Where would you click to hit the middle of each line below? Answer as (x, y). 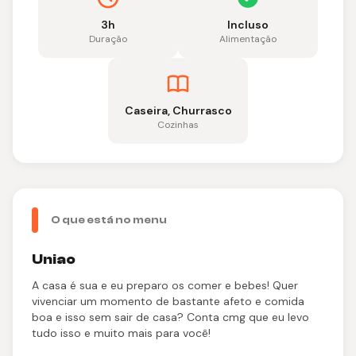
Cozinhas (178, 125)
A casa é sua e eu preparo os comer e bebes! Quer (165, 285)
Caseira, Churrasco (178, 110)
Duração (108, 39)
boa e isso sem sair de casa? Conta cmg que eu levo (170, 317)
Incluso (248, 25)
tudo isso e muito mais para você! (121, 333)
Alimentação (248, 39)
